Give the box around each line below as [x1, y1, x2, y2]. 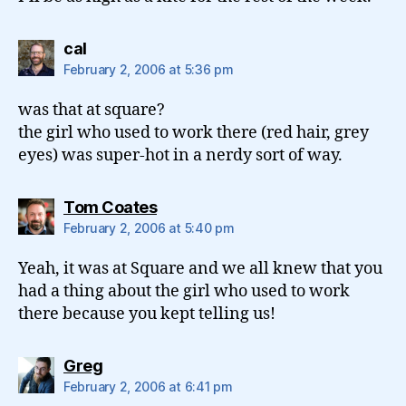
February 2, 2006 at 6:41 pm [63, 378, 233, 394]
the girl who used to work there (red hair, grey [18, 121, 369, 143]
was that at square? [18, 99, 165, 121]
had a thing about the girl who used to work [18, 280, 350, 302]
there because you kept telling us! [18, 303, 275, 324]
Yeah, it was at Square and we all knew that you [18, 257, 382, 279]
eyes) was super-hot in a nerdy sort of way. [18, 144, 343, 166]
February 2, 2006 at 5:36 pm [63, 61, 234, 77]
